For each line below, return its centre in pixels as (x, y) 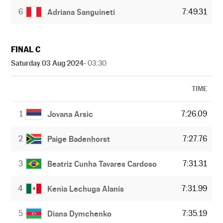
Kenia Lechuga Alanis (86, 189)
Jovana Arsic (70, 114)
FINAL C (26, 50)
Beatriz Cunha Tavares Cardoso (102, 164)
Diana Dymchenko (80, 214)
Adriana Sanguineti (81, 12)
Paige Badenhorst (79, 139)
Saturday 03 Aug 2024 (47, 63)
